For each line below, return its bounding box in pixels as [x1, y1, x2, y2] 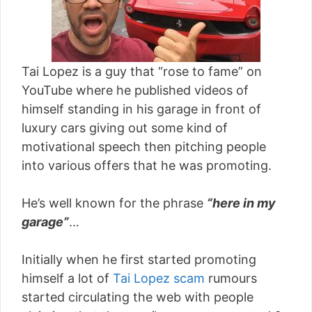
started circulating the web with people [22, 290, 253, 304]
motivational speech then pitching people [22, 139, 266, 154]
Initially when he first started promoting [22, 252, 256, 267]
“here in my [207, 196, 276, 210]
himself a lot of [22, 271, 113, 286]
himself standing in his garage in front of [22, 102, 261, 116]
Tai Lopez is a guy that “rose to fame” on [22, 64, 262, 79]
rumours [205, 271, 257, 286]
